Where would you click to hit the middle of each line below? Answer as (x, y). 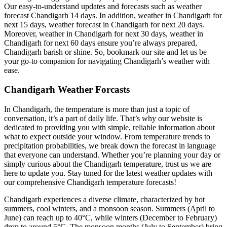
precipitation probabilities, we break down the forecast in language (110, 146)
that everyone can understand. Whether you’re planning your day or (112, 155)
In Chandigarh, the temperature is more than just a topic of (97, 109)
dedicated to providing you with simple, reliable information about (109, 128)
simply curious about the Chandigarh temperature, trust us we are (108, 164)
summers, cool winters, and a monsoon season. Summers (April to (109, 209)
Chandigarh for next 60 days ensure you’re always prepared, (101, 43)
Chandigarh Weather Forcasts (67, 90)
